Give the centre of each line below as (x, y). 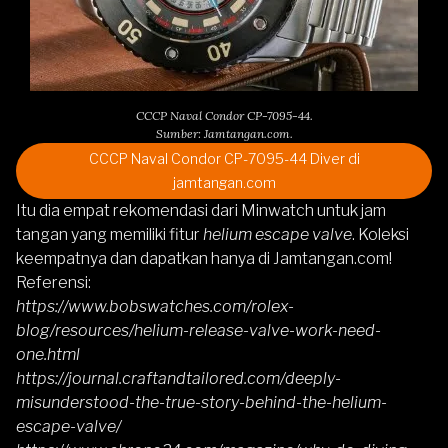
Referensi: (53, 282)
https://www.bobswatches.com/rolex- (155, 306)
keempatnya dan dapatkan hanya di (144, 258)
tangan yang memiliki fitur (109, 234)
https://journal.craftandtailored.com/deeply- (178, 378)
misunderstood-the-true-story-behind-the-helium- (201, 402)
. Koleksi (380, 234)
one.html (48, 354)
